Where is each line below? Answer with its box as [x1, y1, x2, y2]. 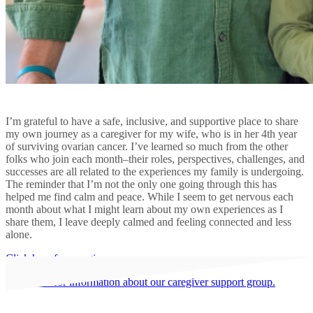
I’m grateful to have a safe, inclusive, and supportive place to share [6, 115, 298, 127]
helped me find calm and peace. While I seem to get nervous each [6, 190, 293, 203]
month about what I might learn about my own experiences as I [6, 203, 283, 215]
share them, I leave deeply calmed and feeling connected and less [6, 215, 291, 228]
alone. [6, 228, 32, 240]
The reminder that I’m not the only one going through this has [6, 177, 277, 190]
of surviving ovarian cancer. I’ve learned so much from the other [6, 140, 288, 152]
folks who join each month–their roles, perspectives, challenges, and [6, 152, 305, 165]
